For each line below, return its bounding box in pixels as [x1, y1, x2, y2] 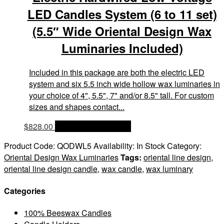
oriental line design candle [4, 162, 97, 174]
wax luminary [146, 162, 193, 174]
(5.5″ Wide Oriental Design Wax [32, 22, 211, 39]
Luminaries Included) [61, 39, 183, 56]
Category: [167, 139, 201, 151]
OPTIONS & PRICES [55, 120, 131, 132]
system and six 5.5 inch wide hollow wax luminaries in [29, 77, 220, 89]
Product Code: [4, 139, 57, 151]
